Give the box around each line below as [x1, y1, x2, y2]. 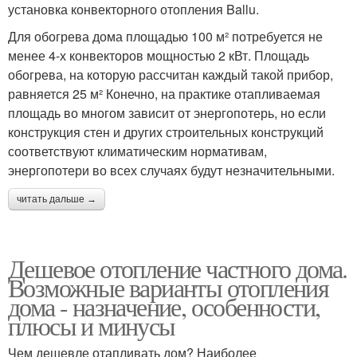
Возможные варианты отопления [8, 269, 329, 304]
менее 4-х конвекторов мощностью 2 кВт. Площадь [8, 45, 309, 65]
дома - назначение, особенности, [8, 288, 320, 324]
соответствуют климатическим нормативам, [8, 141, 267, 160]
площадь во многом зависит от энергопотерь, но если [8, 103, 326, 122]
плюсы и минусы [8, 308, 175, 343]
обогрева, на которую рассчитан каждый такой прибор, [8, 65, 333, 84]
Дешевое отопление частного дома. [8, 250, 347, 285]
